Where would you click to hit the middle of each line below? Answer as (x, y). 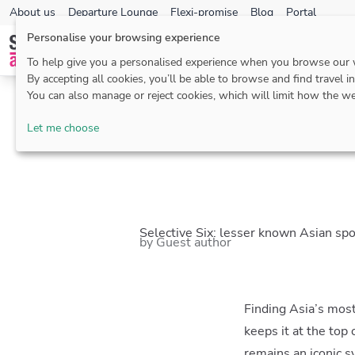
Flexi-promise (204, 12)
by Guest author (185, 242)
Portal (301, 12)
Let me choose (63, 128)
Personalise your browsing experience (124, 37)
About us (32, 12)
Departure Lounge (113, 12)
